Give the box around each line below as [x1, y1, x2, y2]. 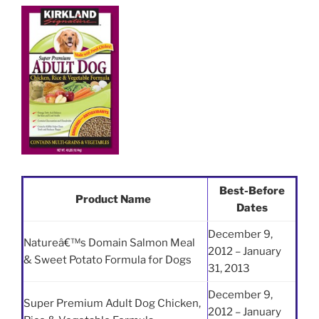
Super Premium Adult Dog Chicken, [23, 296, 201, 310]
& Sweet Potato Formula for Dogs [23, 253, 192, 266]
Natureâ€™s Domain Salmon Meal [23, 236, 195, 249]
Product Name [75, 192, 151, 206]
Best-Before [219, 184, 285, 197]
